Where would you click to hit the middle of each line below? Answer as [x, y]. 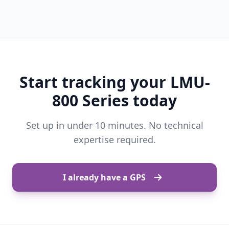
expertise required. [114, 140]
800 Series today [114, 100]
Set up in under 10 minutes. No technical [114, 125]
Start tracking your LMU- [114, 82]
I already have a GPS [104, 177]
